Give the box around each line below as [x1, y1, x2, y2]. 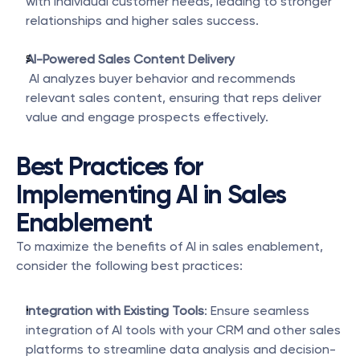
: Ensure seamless [204, 303, 309, 318]
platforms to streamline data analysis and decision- [26, 342, 336, 357]
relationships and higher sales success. [26, 13, 259, 28]
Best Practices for [16, 151, 203, 182]
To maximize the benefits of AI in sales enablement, [16, 239, 323, 254]
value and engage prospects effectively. [26, 109, 268, 125]
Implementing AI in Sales [16, 179, 286, 210]
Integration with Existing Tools [26, 303, 204, 318]
